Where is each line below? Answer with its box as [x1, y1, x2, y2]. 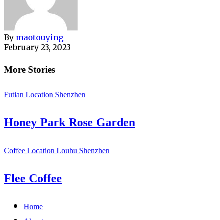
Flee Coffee [4, 168, 62, 190]
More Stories [4, 61, 55, 78]
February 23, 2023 [4, 42, 71, 52]
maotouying [16, 32, 63, 42]
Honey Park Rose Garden [4, 112, 135, 134]
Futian [4, 87, 26, 102]
